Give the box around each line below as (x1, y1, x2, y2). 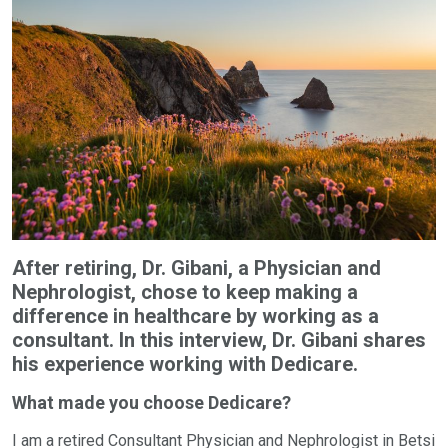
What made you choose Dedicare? (12, 392, 291, 414)
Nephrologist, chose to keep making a (12, 280, 358, 305)
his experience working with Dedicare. (12, 352, 358, 377)
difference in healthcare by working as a (12, 304, 379, 329)
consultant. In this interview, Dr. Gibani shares (12, 328, 426, 353)
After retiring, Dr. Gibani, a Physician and (12, 256, 381, 281)
